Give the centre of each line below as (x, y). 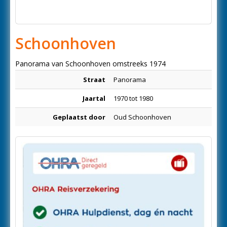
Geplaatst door (79, 117)
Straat (94, 80)
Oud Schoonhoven (142, 117)
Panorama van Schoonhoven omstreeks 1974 (90, 64)
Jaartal (94, 98)
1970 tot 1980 (133, 98)
